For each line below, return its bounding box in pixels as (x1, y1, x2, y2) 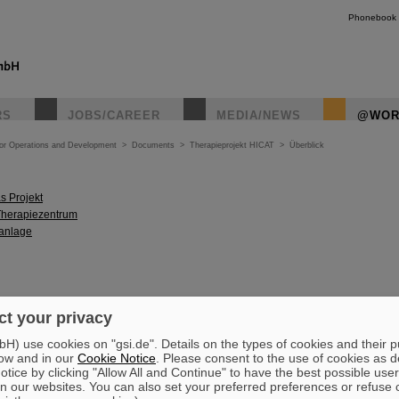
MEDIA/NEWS (216, 109, 301, 122)
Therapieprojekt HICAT (190, 141, 274, 150)
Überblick (289, 141, 324, 150)
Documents (132, 141, 175, 150)
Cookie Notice (77, 351, 156, 365)
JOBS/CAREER (68, 109, 160, 122)
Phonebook (348, 12, 396, 22)
